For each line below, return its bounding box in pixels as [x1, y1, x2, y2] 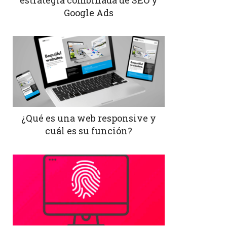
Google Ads [63, 6, 113, 19]
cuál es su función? [45, 125, 132, 137]
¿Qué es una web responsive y [21, 112, 156, 125]
